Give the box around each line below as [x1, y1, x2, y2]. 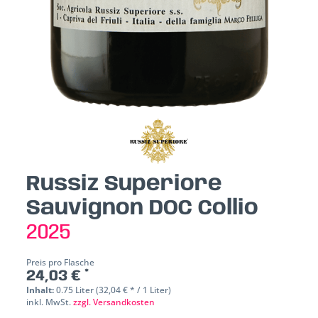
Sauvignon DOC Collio [26, 197, 259, 220]
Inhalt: [26, 284, 57, 297]
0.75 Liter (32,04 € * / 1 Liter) [56, 284, 172, 297]
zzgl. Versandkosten [73, 296, 155, 309]
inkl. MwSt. [26, 296, 74, 309]
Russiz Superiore [26, 173, 223, 196]
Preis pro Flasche [26, 256, 95, 269]
